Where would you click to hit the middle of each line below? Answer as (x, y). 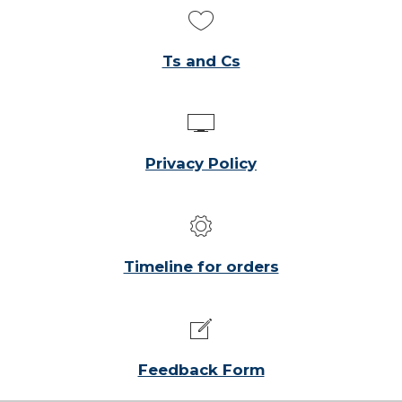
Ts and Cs (201, 61)
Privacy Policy (201, 164)
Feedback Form (201, 369)
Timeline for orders (201, 266)
